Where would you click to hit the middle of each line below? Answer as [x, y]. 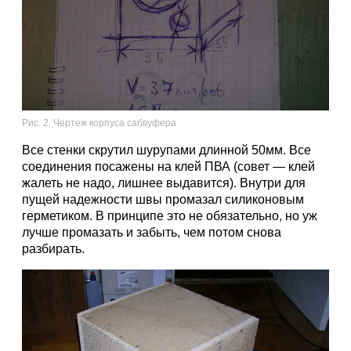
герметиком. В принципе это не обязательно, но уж [170, 216]
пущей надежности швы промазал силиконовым [163, 199]
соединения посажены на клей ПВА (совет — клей [168, 166]
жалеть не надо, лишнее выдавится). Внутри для [164, 183]
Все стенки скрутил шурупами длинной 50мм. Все [166, 150]
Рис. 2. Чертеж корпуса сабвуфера [99, 123]
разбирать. [53, 249]
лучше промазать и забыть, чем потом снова [152, 232]
